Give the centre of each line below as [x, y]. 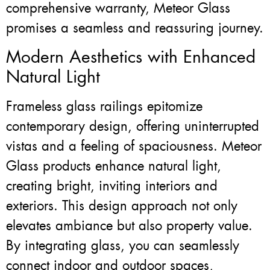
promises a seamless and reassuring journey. [135, 28]
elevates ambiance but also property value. [129, 225]
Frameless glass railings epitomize [104, 106]
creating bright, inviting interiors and [112, 186]
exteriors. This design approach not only [122, 206]
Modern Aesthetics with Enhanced [131, 57]
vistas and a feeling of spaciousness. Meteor [134, 146]
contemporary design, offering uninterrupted [133, 126]
